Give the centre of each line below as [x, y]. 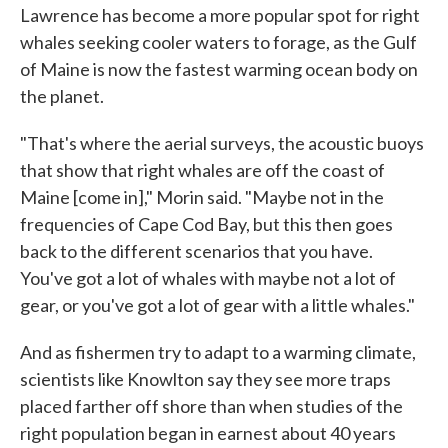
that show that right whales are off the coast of [202, 169]
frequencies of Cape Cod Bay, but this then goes [206, 223]
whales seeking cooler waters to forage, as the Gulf [218, 41]
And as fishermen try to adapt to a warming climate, [218, 351]
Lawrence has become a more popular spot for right [220, 14]
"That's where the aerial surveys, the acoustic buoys [222, 142]
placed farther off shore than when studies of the [211, 405]
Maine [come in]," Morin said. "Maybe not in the [202, 196]
